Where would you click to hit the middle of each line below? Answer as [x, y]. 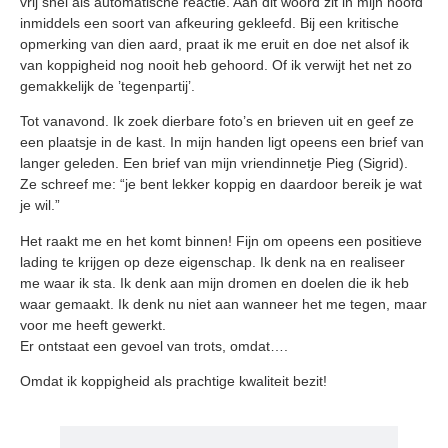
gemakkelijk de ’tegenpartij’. [107, 85]
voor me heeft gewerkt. [93, 324]
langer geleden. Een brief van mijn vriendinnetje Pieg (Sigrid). [214, 163]
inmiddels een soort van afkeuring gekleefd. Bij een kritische [209, 22]
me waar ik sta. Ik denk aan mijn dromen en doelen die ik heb [214, 282]
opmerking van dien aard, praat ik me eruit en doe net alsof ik [214, 43]
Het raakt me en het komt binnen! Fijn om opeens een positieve [221, 240]
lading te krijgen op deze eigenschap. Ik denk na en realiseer [212, 261]
